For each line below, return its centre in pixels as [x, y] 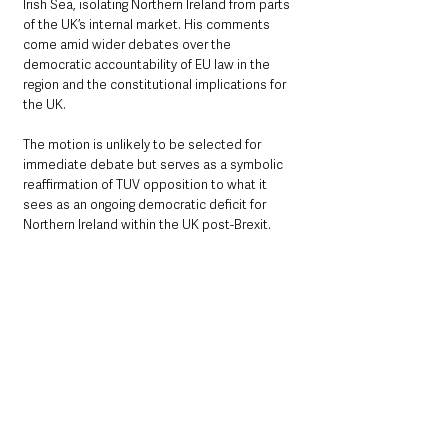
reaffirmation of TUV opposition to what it [146, 185]
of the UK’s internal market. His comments [148, 25]
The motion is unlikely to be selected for [143, 145]
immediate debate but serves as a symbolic [154, 165]
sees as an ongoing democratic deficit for [146, 205]
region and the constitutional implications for [156, 85]
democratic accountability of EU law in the [148, 65]
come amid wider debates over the [128, 45]
